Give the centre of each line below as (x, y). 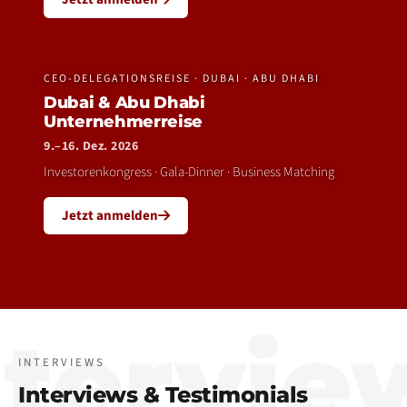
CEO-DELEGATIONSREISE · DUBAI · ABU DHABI (182, 79)
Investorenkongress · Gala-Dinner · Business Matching (189, 172)
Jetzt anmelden (110, 216)
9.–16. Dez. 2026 (91, 146)
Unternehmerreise (124, 122)
